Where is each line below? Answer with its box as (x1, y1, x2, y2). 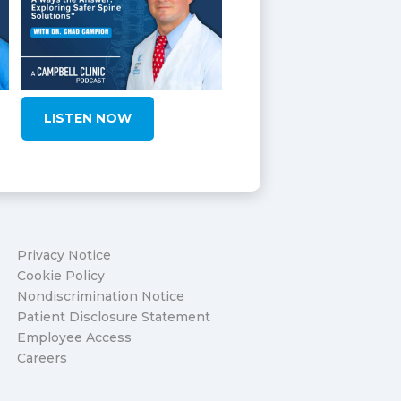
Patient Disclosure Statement (17, 308, 211, 325)
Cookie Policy (17, 267, 106, 284)
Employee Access (17, 328, 132, 346)
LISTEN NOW (43, 109, 132, 126)
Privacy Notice (17, 246, 112, 263)
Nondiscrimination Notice (17, 287, 185, 304)
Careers (17, 349, 68, 366)
